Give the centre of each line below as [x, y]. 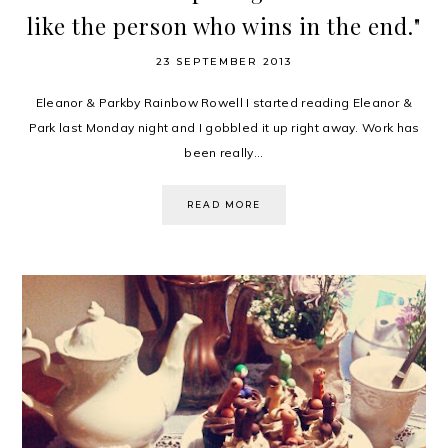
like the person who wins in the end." [224, 25]
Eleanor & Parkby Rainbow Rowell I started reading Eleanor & [224, 102]
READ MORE [224, 204]
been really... [224, 152]
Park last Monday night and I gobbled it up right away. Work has [224, 127]
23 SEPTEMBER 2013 [224, 61]
